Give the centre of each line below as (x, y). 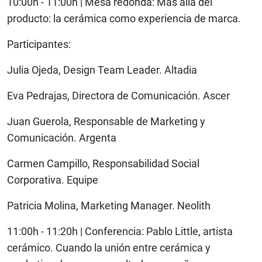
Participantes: (39, 44)
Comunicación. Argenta (62, 138)
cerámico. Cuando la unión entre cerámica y (109, 248)
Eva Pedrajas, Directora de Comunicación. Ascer (118, 96)
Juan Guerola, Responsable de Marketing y (106, 122)
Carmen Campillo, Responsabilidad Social (103, 164)
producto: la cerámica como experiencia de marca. (124, 19)
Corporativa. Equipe (53, 180)
